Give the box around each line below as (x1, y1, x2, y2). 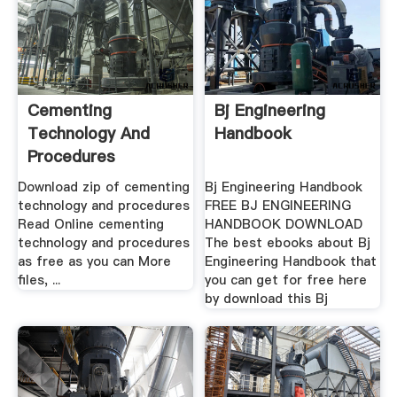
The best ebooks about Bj (205, 234, 371, 253)
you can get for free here (205, 271, 368, 290)
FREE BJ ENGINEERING (205, 197, 352, 215)
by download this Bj (205, 290, 329, 308)
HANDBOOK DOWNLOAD (205, 215, 363, 234)
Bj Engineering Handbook (205, 178, 363, 197)
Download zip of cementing (17, 178, 190, 197)
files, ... (17, 271, 60, 290)
